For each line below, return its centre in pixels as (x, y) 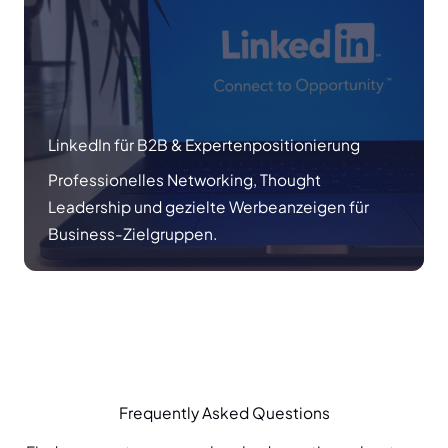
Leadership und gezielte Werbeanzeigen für (208, 206)
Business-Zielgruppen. (132, 233)
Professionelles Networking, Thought (184, 179)
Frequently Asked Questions (224, 412)
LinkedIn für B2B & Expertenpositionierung (204, 144)
